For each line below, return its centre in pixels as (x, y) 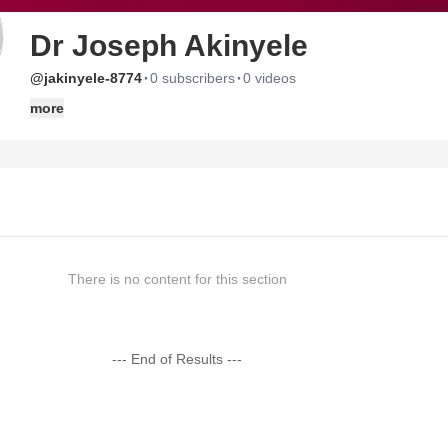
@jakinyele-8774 (86, 78)
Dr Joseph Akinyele (169, 45)
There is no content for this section (177, 279)
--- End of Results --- (177, 359)
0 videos (269, 78)
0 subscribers (192, 78)
